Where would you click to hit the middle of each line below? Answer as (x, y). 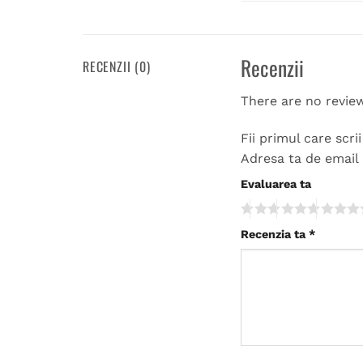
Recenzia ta (275, 234)
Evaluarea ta (276, 184)
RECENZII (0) (117, 66)
